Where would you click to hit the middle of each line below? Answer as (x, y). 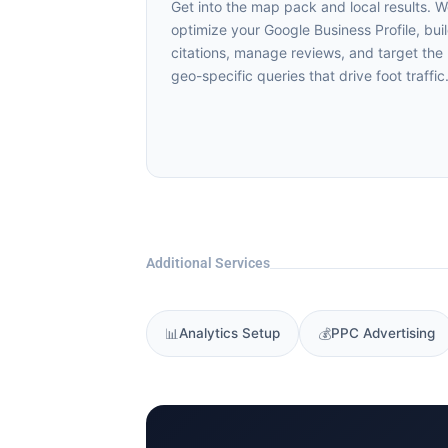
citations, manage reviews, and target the (299, 52)
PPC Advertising (375, 333)
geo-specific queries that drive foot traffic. (302, 75)
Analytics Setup (222, 333)
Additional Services (200, 263)
